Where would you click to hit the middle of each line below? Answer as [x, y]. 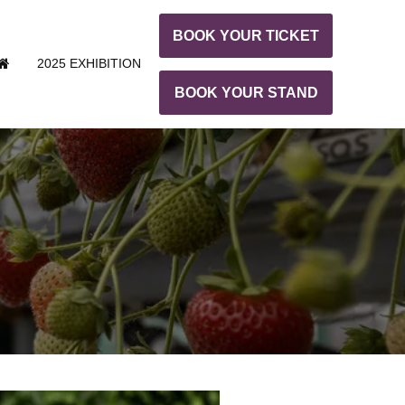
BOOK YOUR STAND [246, 92]
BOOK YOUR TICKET [246, 35]
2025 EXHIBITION [89, 63]
